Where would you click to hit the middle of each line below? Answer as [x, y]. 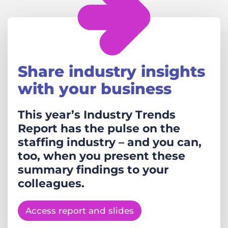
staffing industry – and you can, [110, 142]
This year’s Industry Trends [97, 115]
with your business [95, 89]
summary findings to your [93, 169]
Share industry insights [111, 71]
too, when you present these [102, 156]
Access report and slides [80, 210]
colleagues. [51, 183]
